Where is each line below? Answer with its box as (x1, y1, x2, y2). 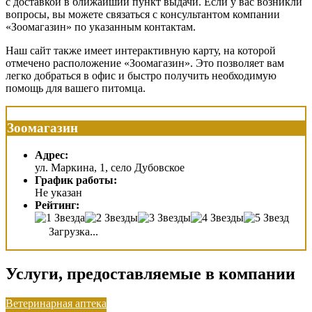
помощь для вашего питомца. (6, 82, 146, 95)
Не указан (35, 186, 82, 198)
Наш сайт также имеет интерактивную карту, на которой (6, 45, 276, 57)
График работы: (35, 173, 117, 186)
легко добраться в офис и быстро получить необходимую (6, 70, 276, 82)
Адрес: (35, 148, 68, 161)
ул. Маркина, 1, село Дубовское (35, 161, 185, 173)
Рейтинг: (35, 198, 79, 211)
